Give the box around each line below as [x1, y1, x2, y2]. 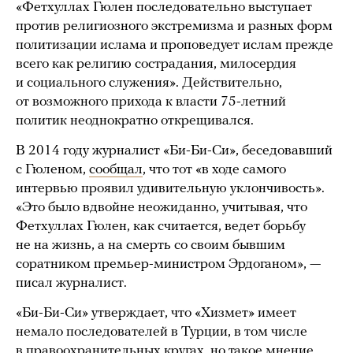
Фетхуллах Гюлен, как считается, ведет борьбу [16, 218, 306, 234]
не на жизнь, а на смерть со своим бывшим [16, 237, 285, 253]
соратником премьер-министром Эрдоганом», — [16, 256, 321, 272]
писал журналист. [16, 275, 127, 291]
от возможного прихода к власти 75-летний [16, 94, 286, 110]
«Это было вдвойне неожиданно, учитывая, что [16, 199, 307, 215]
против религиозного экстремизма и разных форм [16, 18, 333, 34]
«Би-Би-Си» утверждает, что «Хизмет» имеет [16, 305, 296, 321]
